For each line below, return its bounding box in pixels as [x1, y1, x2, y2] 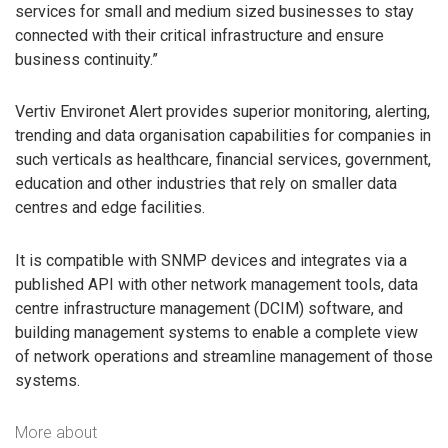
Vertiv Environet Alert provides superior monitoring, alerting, [15, 102, 430, 122]
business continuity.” [15, 49, 158, 69]
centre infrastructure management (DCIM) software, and [15, 299, 403, 319]
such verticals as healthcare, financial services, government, [15, 150, 431, 170]
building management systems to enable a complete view [15, 323, 418, 343]
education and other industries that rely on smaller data [15, 174, 397, 194]
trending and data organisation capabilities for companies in [15, 126, 431, 146]
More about [15, 422, 97, 442]
